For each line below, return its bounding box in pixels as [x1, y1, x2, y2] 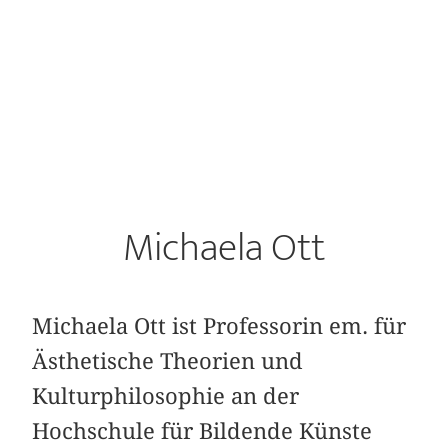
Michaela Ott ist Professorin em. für [32, 313, 407, 340]
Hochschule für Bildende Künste [32, 418, 373, 445]
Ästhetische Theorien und [32, 348, 304, 375]
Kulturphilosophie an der [32, 383, 300, 410]
